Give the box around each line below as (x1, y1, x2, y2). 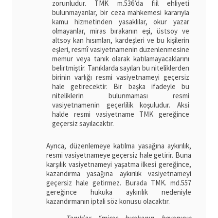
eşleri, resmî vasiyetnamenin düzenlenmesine (52, 45, 189, 54)
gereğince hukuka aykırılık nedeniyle (46, 187, 191, 197)
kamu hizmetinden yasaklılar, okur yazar (52, 17, 189, 27)
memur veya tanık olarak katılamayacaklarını (52, 54, 189, 64)
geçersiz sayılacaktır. (52, 119, 114, 128)
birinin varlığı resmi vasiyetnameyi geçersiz (52, 73, 189, 82)
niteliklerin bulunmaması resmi (52, 91, 189, 101)
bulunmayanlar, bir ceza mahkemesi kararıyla (52, 8, 189, 18)
